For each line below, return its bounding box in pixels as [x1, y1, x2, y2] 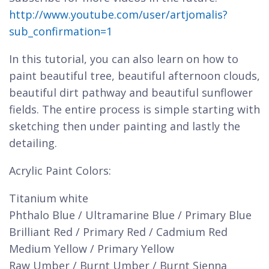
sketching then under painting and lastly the [9, 119, 240, 133]
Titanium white [9, 191, 88, 205]
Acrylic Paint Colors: [9, 163, 111, 178]
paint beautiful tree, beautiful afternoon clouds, [9, 68, 260, 83]
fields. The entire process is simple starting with [9, 102, 260, 116]
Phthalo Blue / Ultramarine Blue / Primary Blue [9, 208, 252, 222]
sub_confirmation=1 [9, 24, 112, 38]
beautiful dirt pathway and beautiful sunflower [9, 85, 253, 100]
